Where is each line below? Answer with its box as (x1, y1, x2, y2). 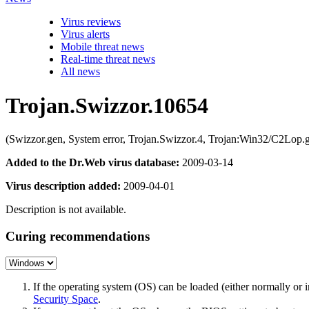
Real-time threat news (61, 53, 155, 66)
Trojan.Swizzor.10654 (6, 92, 208, 118)
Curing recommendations (6, 228, 150, 243)
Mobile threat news (61, 41, 144, 53)
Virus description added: (6, 180, 121, 192)
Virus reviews (61, 16, 121, 28)
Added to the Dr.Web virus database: (6, 157, 179, 168)
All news (61, 66, 100, 78)
